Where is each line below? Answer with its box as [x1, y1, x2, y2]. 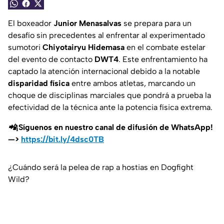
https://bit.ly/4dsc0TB [21, 134, 104, 144]
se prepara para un [121, 18, 191, 28]
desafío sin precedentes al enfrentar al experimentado [8, 30, 205, 40]
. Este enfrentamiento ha [118, 54, 207, 64]
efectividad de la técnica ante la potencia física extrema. [8, 102, 212, 112]
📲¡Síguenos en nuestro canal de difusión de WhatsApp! [8, 122, 213, 132]
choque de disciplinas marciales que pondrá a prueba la [8, 90, 211, 100]
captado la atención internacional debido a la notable [8, 66, 200, 76]
